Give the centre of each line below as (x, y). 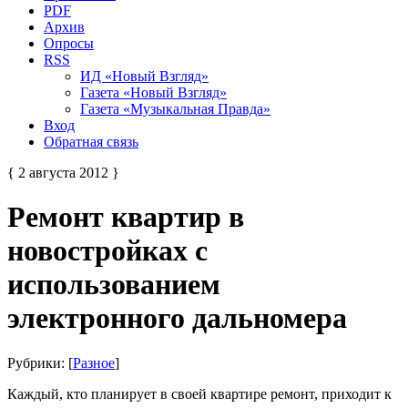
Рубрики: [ (40, 362)
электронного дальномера (177, 318)
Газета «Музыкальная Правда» (175, 108)
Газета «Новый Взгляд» (153, 92)
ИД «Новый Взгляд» (144, 76)
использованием (114, 285)
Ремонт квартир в (126, 217)
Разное (94, 362)
